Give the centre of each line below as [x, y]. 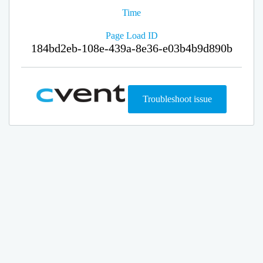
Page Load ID [131, 36]
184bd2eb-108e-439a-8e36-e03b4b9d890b [131, 48]
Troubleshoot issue [177, 99]
